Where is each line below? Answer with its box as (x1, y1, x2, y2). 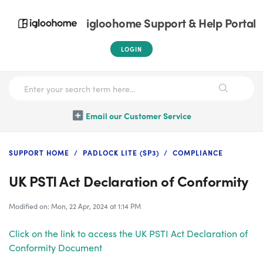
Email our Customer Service (86, 110, 191, 122)
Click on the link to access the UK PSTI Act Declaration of (9, 227, 248, 240)
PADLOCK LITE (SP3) (83, 147, 159, 158)
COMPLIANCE (173, 147, 223, 158)
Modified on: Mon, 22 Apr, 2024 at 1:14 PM (9, 201, 141, 211)
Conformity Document (9, 241, 102, 254)
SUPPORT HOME (9, 147, 69, 158)
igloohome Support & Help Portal (86, 14, 256, 31)
